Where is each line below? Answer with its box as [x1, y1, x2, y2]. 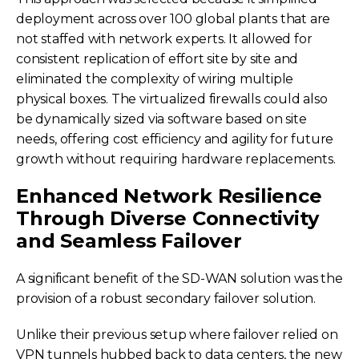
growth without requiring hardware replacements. [16, 151, 336, 167]
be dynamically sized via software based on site [16, 111, 307, 127]
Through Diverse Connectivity [16, 206, 319, 230]
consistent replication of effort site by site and [16, 50, 299, 67]
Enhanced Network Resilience [16, 184, 322, 208]
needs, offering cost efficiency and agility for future [16, 131, 334, 147]
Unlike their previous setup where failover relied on [16, 326, 338, 342]
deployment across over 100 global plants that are [16, 10, 331, 26]
